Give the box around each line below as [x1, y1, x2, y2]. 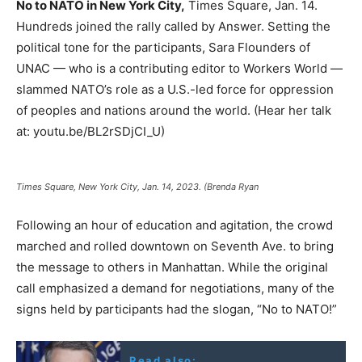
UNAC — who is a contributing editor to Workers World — [16, 60, 343, 76]
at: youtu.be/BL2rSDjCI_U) [16, 123, 165, 139]
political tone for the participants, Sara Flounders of [16, 39, 310, 55]
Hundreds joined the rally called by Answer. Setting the [16, 18, 330, 34]
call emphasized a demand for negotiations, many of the [16, 280, 335, 296]
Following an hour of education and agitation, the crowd [16, 217, 333, 233]
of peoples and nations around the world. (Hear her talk [16, 102, 331, 118]
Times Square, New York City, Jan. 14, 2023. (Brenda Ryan [16, 180, 259, 192]
